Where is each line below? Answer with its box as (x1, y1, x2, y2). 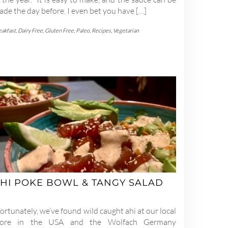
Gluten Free (45, 26, 74, 34)
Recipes (92, 26, 111, 34)
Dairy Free (18, 26, 43, 34)
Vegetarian (113, 26, 139, 34)
